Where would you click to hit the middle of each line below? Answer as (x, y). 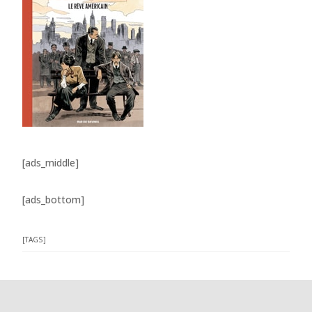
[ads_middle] (51, 163)
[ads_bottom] (54, 200)
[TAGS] (34, 240)
